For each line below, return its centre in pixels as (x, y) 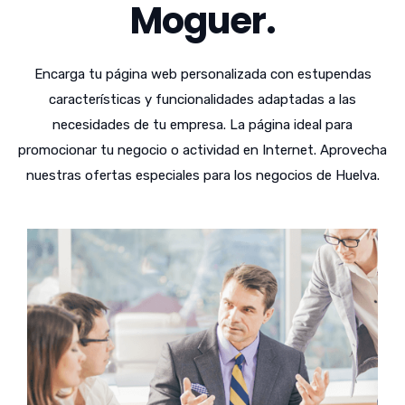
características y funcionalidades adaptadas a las (202, 99)
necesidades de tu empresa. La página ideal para (202, 125)
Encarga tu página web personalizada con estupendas (202, 74)
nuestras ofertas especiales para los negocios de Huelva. (202, 175)
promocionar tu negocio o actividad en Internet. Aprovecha (202, 150)
